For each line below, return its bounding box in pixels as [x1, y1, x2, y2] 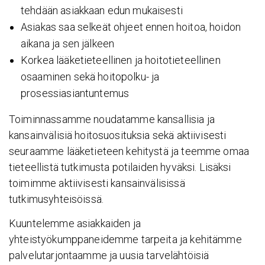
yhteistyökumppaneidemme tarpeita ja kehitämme [9, 232, 242, 245]
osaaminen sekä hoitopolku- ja [21, 70, 160, 83]
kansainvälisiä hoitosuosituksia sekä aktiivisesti [9, 129, 227, 142]
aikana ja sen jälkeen [21, 37, 115, 50]
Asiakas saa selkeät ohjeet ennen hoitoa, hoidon [21, 21, 241, 34]
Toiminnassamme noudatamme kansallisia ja [9, 113, 215, 126]
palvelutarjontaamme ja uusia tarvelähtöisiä [9, 248, 209, 261]
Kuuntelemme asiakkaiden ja [9, 216, 141, 230]
